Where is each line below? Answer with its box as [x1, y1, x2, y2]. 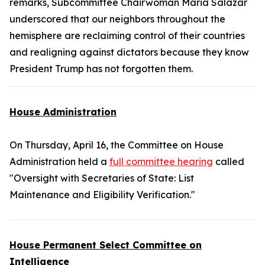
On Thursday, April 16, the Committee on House [9, 139, 224, 151]
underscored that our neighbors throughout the [9, 13, 225, 25]
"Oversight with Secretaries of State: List [9, 172, 194, 184]
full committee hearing [109, 156, 213, 167]
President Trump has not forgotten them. [9, 63, 193, 75]
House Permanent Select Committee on [9, 239, 202, 251]
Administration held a [9, 156, 109, 167]
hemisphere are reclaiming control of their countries [9, 30, 245, 41]
